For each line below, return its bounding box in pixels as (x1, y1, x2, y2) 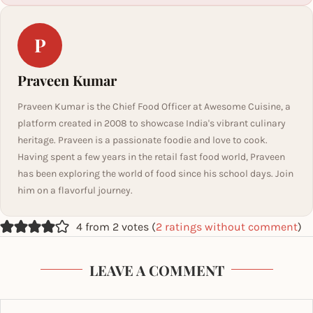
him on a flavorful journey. (17, 184, 133, 196)
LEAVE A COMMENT (89, 260, 224, 279)
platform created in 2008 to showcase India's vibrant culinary (17, 117, 286, 129)
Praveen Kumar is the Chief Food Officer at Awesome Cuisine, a (17, 100, 291, 112)
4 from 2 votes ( (75, 220, 156, 234)
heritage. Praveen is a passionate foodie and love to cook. (17, 133, 268, 146)
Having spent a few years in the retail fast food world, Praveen (17, 150, 285, 163)
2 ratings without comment (155, 220, 298, 234)
